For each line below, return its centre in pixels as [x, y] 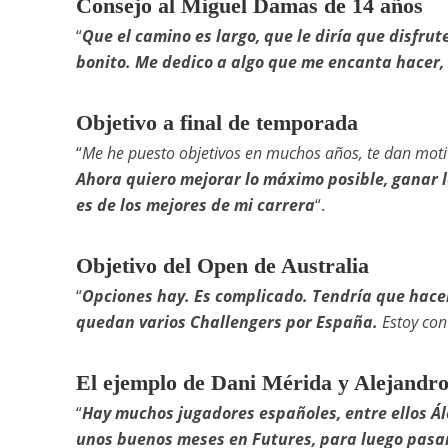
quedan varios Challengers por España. [226, 321]
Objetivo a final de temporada [216, 122]
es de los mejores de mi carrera [195, 204]
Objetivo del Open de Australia [222, 265]
